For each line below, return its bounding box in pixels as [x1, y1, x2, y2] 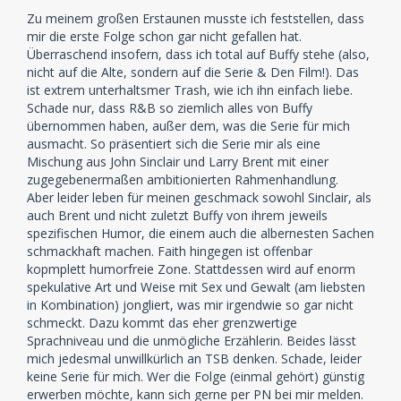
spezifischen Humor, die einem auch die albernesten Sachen [27, 225, 374, 243]
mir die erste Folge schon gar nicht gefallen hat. [27, 28, 302, 46]
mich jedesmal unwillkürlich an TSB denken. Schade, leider [27, 350, 362, 368]
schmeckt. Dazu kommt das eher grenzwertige [27, 314, 297, 332]
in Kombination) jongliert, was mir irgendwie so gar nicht [27, 296, 354, 314]
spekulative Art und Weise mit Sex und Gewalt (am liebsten [27, 278, 365, 296]
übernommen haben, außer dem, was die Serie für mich [27, 117, 350, 135]
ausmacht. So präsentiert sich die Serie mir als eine [27, 135, 320, 153]
